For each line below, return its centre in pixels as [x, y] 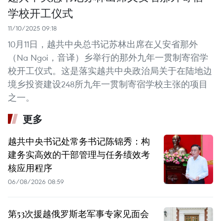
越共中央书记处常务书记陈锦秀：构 [79, 141]
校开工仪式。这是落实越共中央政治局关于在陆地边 [110, 71]
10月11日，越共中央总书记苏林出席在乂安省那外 [103, 44]
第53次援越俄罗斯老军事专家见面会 [78, 213]
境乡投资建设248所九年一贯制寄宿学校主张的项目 [108, 84]
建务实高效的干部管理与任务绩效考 [79, 154]
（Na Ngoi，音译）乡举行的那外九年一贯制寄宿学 [108, 57]
